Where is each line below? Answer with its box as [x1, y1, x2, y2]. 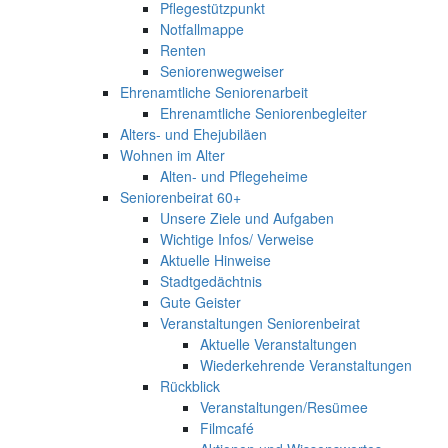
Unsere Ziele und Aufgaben [160, 207, 334, 228]
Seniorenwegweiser [160, 60, 284, 81]
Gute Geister [160, 291, 241, 312]
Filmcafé [200, 417, 254, 438]
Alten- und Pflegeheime [160, 165, 308, 186]
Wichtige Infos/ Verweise [160, 228, 314, 249]
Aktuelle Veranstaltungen [200, 333, 357, 354]
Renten [160, 39, 206, 60]
